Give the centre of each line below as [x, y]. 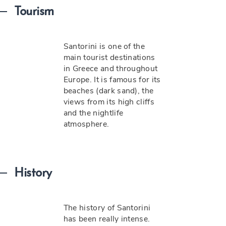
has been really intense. [107, 219]
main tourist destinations [109, 58]
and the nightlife [93, 113]
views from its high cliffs [109, 102]
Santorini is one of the [104, 46]
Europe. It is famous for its [112, 80]
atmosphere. [86, 124]
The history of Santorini [107, 208]
